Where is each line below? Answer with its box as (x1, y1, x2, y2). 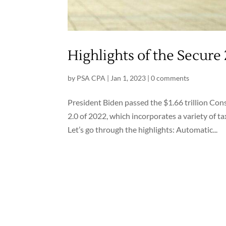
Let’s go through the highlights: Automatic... (68, 124, 218, 134)
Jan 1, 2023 (110, 73, 146, 82)
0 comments (151, 73, 190, 82)
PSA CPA (77, 73, 106, 82)
